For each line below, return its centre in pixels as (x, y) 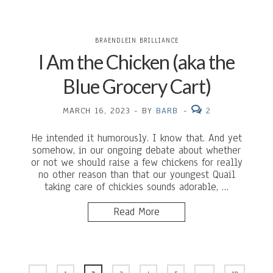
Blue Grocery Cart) (136, 86)
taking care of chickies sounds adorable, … (136, 187)
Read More (136, 212)
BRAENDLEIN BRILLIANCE (136, 41)
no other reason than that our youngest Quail (136, 175)
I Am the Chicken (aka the (136, 62)
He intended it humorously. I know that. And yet (136, 138)
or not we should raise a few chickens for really (136, 162)
